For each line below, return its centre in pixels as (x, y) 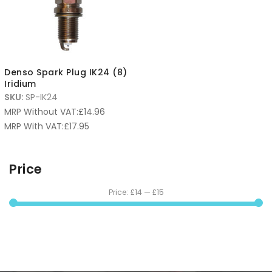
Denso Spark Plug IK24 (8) (66, 72)
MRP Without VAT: (41, 112)
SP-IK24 (42, 97)
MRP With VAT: (34, 126)
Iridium (20, 84)
